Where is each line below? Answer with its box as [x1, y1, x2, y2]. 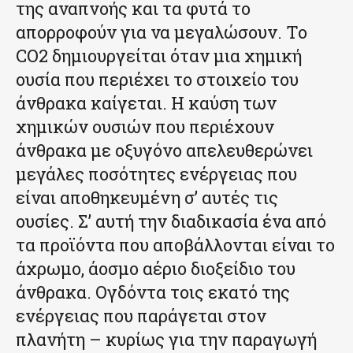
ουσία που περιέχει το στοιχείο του [16, 68, 299, 91]
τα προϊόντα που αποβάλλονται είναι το [16, 233, 335, 257]
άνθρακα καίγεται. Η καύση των [16, 91, 277, 115]
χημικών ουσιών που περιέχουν [16, 115, 274, 139]
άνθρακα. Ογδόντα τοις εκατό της [16, 281, 290, 304]
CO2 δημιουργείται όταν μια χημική [16, 44, 302, 68]
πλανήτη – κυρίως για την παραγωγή [16, 328, 317, 351]
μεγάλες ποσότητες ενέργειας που [16, 162, 297, 186]
